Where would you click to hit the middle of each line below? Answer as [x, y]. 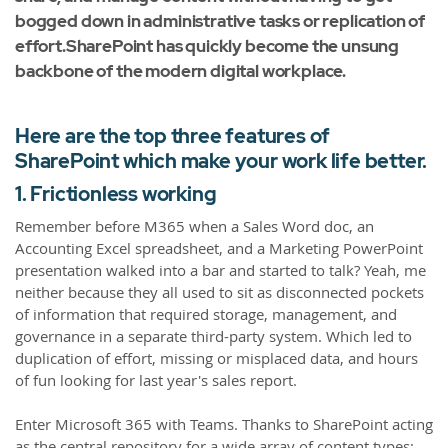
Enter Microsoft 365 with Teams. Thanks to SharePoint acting [224, 424]
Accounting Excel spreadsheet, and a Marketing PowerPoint [219, 248]
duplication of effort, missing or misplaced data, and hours [216, 358]
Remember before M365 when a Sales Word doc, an [194, 226]
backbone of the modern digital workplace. [181, 71]
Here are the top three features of [173, 136]
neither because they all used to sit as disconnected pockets [219, 292]
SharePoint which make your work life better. [221, 161]
